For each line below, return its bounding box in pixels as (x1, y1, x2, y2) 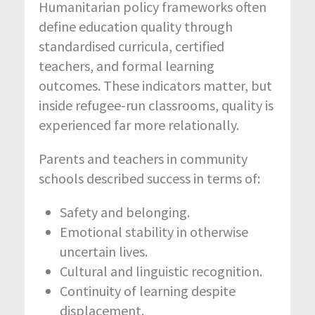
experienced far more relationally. (39, 115, 239, 134)
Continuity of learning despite (60, 281, 236, 300)
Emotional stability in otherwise (60, 222, 248, 240)
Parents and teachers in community (39, 149, 247, 167)
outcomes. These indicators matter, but (39, 76, 272, 94)
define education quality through (39, 17, 233, 35)
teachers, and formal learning (39, 56, 214, 75)
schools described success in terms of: (39, 169, 260, 187)
